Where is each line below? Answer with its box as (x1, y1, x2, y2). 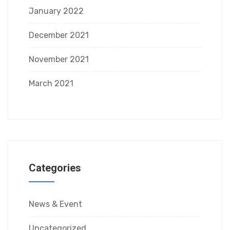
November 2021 (29, 54, 89, 64)
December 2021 (29, 30, 89, 40)
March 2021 (29, 79, 73, 88)
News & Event (29, 199, 82, 209)
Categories (29, 162, 81, 174)
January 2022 (29, 6, 84, 16)
